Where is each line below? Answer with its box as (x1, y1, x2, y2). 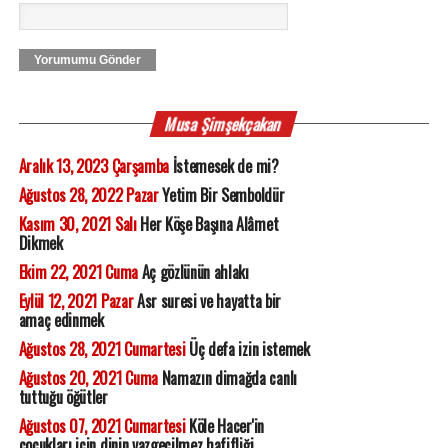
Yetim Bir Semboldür (158, 183, 285, 208)
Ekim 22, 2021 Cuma (18, 260, 138, 285)
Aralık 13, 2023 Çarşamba (18, 154, 169, 179)
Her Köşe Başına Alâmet (136, 212, 279, 237)
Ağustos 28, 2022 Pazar (18, 183, 159, 208)
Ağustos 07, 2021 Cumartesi (18, 414, 186, 439)
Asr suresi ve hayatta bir (133, 289, 281, 314)
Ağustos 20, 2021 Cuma (18, 366, 158, 391)
